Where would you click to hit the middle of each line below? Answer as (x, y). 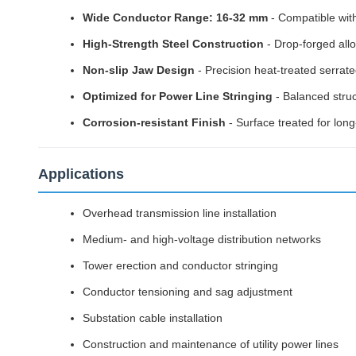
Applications (81, 174)
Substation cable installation (153, 318)
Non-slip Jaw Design (139, 70)
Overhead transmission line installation (180, 213)
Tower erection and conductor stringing (180, 265)
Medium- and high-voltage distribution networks (202, 239)
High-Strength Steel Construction (173, 44)
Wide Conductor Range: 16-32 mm (175, 17)
